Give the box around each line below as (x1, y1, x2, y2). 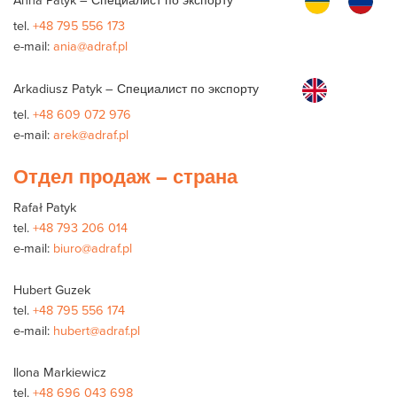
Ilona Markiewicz (13, 362, 106, 381)
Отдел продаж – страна (13, 163, 237, 191)
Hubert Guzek (13, 280, 90, 299)
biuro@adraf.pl (53, 238, 132, 257)
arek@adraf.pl (53, 125, 128, 144)
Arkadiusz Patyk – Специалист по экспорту (13, 79, 259, 98)
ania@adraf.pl (53, 36, 128, 55)
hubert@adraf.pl (53, 321, 140, 339)
